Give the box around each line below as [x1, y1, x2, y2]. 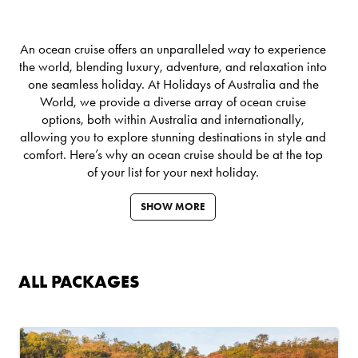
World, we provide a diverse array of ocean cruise [40, 93, 306, 109]
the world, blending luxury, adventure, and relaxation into [19, 58, 327, 74]
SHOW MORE [141, 200, 205, 213]
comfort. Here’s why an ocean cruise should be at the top [23, 145, 323, 162]
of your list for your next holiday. [87, 163, 259, 180]
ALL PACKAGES [18, 269, 140, 292]
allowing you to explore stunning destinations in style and [20, 128, 326, 145]
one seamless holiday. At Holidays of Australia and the [27, 75, 319, 92]
